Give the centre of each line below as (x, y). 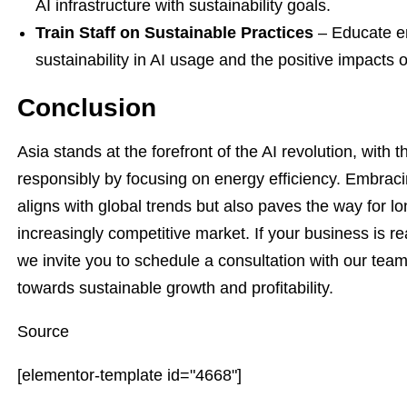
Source (43, 332)
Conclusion (87, 108)
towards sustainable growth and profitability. (175, 288)
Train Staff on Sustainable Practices (174, 33)
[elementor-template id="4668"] (129, 375)
